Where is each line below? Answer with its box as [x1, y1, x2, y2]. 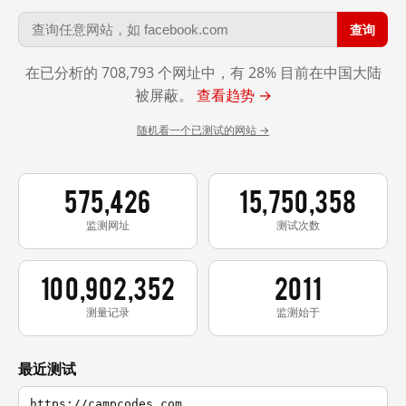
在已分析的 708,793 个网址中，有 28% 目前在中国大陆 [24, 62, 382, 82]
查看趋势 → [196, 84, 272, 105]
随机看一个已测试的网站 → [137, 121, 269, 138]
